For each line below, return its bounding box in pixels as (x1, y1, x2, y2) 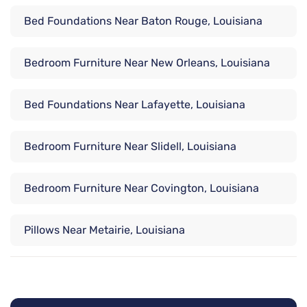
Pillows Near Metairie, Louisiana (24, 223, 185, 237)
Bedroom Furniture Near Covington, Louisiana (24, 182, 259, 195)
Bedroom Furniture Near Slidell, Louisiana (24, 140, 236, 153)
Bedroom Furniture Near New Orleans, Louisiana (24, 56, 270, 70)
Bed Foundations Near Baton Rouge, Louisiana (24, 14, 262, 28)
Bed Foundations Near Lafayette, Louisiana (24, 98, 245, 112)
